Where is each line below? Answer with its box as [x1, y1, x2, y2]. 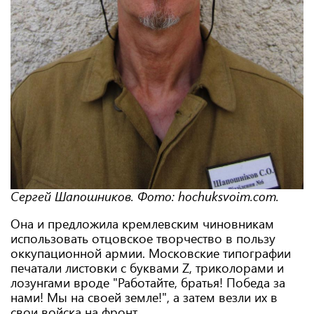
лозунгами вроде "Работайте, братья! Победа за [11, 274, 285, 291]
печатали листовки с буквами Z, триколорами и [11, 259, 284, 276]
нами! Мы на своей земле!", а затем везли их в [11, 289, 278, 306]
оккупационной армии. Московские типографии [11, 245, 291, 261]
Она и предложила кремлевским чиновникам [11, 215, 274, 232]
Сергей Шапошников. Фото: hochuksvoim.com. [11, 188, 279, 205]
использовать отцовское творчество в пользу [11, 230, 275, 247]
